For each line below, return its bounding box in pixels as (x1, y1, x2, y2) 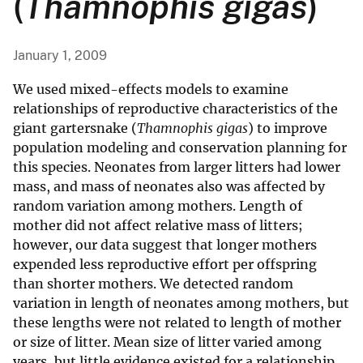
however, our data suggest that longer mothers (13, 237, 317, 254)
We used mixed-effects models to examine (13, 81, 288, 98)
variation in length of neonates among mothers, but (13, 295, 349, 312)
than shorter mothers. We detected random (13, 275, 293, 293)
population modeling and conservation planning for (13, 139, 347, 156)
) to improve (248, 120, 327, 137)
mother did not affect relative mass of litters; (13, 217, 302, 234)
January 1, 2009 (13, 48, 107, 64)
